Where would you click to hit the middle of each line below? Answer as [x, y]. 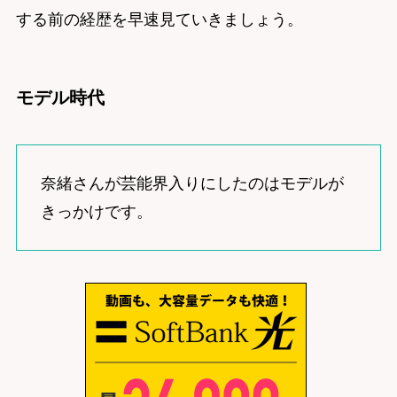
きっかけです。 [96, 212]
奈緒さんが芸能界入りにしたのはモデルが [192, 184]
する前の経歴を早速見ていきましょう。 [159, 19]
